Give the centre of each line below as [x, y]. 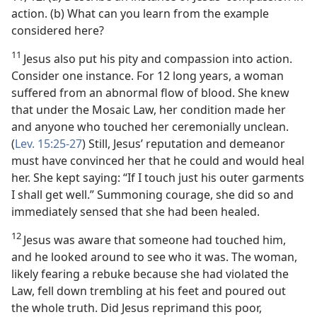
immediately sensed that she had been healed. [136, 212]
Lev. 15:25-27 [48, 144]
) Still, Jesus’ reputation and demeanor [184, 144]
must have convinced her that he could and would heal [158, 161]
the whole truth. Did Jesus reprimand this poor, [137, 308]
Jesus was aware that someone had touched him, [155, 240]
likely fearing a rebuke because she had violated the [150, 274]
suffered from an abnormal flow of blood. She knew [150, 93]
